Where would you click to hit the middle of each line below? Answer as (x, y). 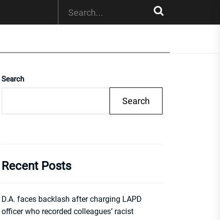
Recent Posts (36, 166)
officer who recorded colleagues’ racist (68, 211)
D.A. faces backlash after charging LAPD (72, 199)
